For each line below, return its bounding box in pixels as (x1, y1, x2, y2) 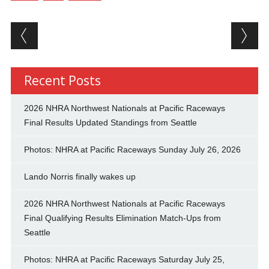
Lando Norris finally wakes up (23, 172, 136, 182)
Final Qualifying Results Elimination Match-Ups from (23, 213, 221, 223)
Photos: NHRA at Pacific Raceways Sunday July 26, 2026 (23, 145, 241, 155)
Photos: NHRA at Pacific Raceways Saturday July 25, (23, 255, 225, 265)
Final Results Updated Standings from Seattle (23, 118, 197, 128)
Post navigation (10, 20, 166, 44)
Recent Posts (23, 72, 101, 89)
